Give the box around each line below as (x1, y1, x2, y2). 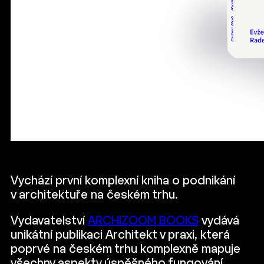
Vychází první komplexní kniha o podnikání (11, 176, 235, 187)
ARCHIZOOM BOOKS (88, 216, 199, 227)
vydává (199, 216, 239, 227)
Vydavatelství (11, 216, 88, 227)
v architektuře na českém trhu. (11, 190, 178, 201)
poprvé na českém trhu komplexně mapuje (11, 244, 240, 255)
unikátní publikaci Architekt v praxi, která (11, 230, 230, 241)
